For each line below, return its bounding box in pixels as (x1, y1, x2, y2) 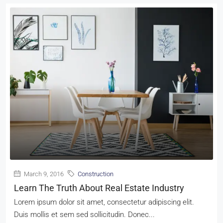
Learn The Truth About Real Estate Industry (14, 183, 184, 194)
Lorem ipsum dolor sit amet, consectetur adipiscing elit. (14, 198, 194, 207)
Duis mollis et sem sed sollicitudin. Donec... (14, 210, 155, 220)
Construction (78, 170, 113, 178)
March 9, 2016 (22, 170, 64, 178)
